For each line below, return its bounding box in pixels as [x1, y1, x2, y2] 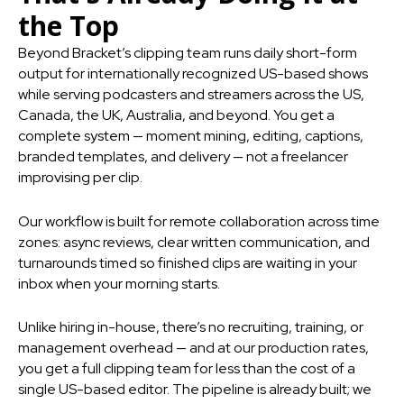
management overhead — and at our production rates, [18, 338, 369, 358]
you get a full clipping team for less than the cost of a [18, 359, 355, 379]
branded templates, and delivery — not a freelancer [18, 147, 348, 167]
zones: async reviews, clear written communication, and [18, 232, 370, 252]
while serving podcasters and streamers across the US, [18, 85, 364, 105]
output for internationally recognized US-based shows [18, 64, 368, 84]
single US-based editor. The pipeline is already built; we [18, 380, 372, 399]
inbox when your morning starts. [18, 273, 220, 293]
